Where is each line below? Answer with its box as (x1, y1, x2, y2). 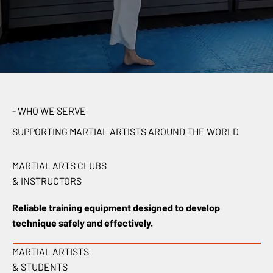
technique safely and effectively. (12, 217, 154, 229)
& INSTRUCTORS (12, 174, 82, 186)
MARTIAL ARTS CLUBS (12, 159, 107, 171)
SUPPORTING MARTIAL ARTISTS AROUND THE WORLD (12, 126, 239, 138)
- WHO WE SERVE (12, 104, 86, 116)
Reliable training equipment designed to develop (12, 202, 221, 214)
